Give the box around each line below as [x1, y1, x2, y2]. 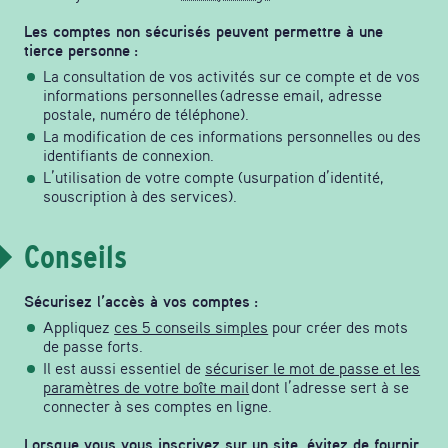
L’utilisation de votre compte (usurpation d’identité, [43, 167, 385, 188]
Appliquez [43, 316, 115, 337]
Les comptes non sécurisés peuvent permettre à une [24, 21, 383, 42]
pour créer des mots [268, 316, 409, 337]
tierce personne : [24, 40, 145, 61]
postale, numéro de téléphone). [43, 103, 250, 124]
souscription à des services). [43, 186, 238, 207]
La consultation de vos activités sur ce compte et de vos [43, 65, 421, 86]
